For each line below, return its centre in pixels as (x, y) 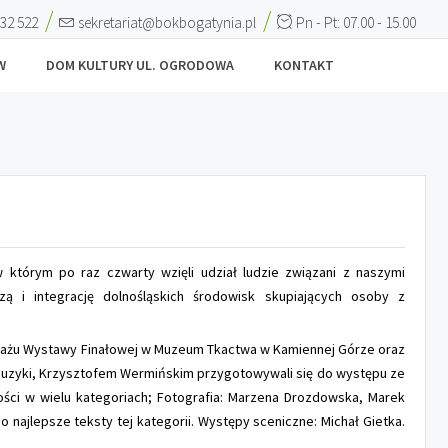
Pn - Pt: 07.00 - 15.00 (354, 22)
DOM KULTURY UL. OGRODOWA (140, 65)
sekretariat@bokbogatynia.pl (167, 22)
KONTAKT (304, 65)
